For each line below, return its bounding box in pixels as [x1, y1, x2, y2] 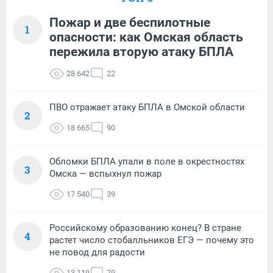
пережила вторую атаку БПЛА [49, 44, 233, 59]
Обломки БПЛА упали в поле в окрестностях [49, 155, 244, 167]
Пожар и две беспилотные [49, 15, 210, 30]
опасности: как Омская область [49, 29, 243, 44]
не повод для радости [49, 246, 145, 258]
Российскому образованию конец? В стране [49, 222, 241, 233]
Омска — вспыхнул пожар [49, 168, 161, 179]
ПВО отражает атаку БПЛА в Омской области [49, 101, 245, 113]
